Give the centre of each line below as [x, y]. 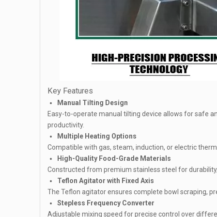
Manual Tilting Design [93, 103]
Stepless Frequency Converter [106, 203]
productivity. [66, 125]
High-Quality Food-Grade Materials [114, 158]
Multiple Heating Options [97, 136]
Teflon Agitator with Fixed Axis [106, 181]
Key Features [70, 91]
